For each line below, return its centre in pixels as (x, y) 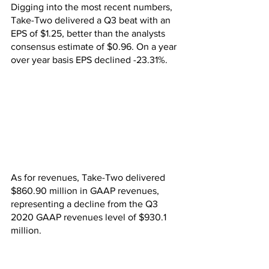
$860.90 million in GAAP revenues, (86, 191)
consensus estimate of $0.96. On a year (95, 47)
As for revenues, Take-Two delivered (89, 178)
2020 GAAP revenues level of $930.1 (90, 217)
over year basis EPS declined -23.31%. (89, 60)
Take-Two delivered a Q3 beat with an (92, 20)
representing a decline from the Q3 (86, 204)
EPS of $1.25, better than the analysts (89, 33)
